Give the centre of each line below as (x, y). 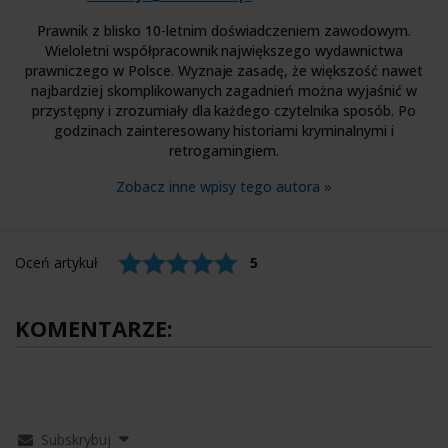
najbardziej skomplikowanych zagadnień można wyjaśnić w (224, 90)
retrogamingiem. (224, 150)
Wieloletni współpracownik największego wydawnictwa (224, 50)
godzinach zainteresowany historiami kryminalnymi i (224, 130)
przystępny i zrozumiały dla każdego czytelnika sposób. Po (224, 110)
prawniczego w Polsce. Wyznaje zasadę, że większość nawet (224, 70)
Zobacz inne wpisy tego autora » (224, 186)
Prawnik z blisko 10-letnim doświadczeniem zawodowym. (224, 30)
